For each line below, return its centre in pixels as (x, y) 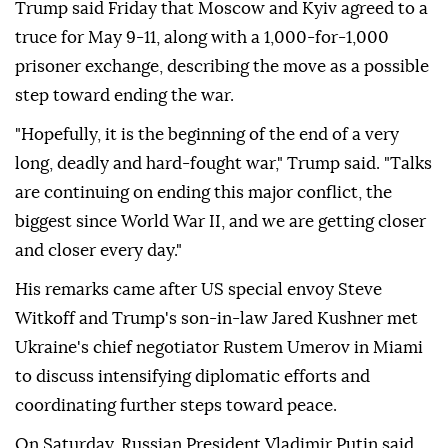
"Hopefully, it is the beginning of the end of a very (207, 135)
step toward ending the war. (124, 96)
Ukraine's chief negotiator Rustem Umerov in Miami (219, 348)
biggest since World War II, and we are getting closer (220, 222)
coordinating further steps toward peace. (176, 406)
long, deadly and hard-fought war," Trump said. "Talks (223, 164)
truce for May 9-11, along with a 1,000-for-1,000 (202, 38)
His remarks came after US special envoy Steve (198, 290)
